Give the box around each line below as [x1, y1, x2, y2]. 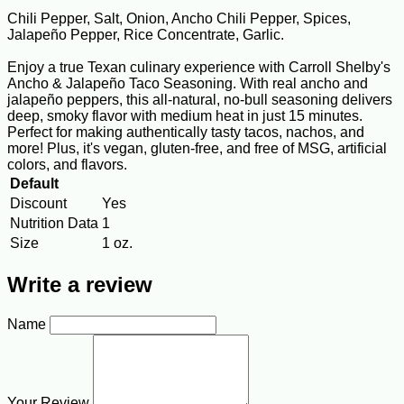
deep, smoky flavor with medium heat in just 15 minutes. [7, 108, 363, 124]
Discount [10, 196, 67, 212]
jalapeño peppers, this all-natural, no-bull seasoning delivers [7, 92, 392, 108]
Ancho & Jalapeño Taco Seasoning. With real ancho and [7, 76, 368, 92]
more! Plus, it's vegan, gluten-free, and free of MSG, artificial [7, 141, 387, 157]
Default [10, 176, 59, 192]
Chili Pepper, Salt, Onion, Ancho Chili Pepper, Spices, [7, 11, 351, 27]
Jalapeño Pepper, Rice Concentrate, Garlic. [7, 27, 284, 43]
